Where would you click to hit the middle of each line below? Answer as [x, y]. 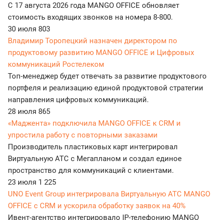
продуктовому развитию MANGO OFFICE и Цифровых [101, 52]
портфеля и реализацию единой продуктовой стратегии [106, 88]
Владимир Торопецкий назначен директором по [93, 41]
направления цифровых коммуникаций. [78, 99]
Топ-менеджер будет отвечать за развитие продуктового [107, 76]
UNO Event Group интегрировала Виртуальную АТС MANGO [109, 194]
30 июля [23, 29]
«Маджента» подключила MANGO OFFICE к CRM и [94, 123]
